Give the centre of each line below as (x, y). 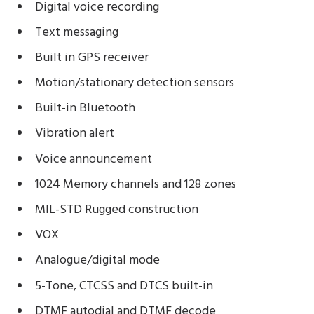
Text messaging (76, 32)
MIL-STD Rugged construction (116, 210)
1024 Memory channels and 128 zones (135, 184)
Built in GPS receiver (91, 57)
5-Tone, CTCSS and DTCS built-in (124, 286)
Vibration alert (74, 134)
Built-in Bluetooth (85, 109)
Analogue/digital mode (97, 261)
